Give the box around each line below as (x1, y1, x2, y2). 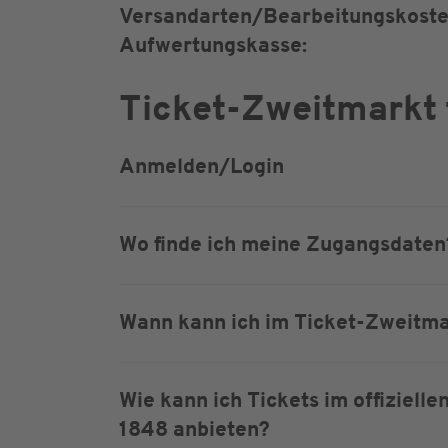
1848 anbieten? (119, 420, 270, 441)
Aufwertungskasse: (119, 36, 307, 57)
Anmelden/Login (119, 157, 284, 178)
